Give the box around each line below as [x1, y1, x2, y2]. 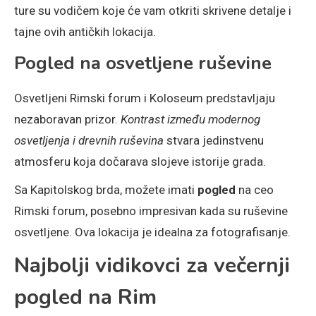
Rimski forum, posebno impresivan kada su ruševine [14, 204, 288, 219]
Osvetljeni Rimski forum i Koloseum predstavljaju [14, 91, 275, 106]
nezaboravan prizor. [14, 112, 121, 127]
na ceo [236, 183, 274, 197]
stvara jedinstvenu [164, 133, 264, 148]
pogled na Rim [14, 283, 157, 312]
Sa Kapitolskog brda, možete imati [14, 183, 197, 197]
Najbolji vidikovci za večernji [14, 251, 290, 281]
